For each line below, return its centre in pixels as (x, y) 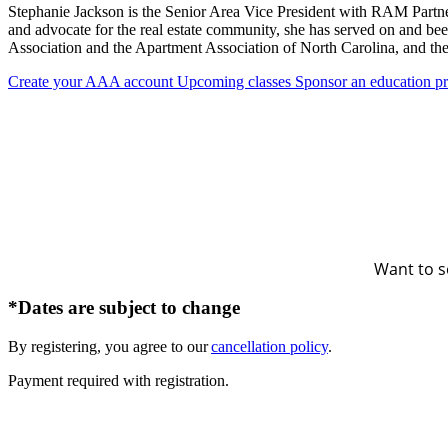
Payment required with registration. (118, 381)
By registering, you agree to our (109, 347)
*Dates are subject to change (124, 308)
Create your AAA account (92, 81)
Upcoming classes (236, 81)
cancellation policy (269, 347)
